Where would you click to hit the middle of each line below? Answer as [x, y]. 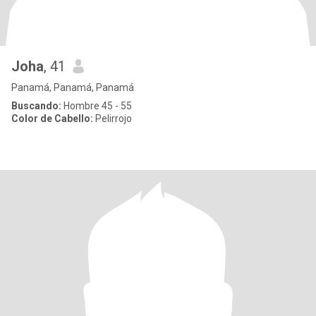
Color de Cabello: [52, 119]
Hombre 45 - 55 [97, 106]
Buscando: [36, 106]
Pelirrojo [113, 119]
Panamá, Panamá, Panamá [73, 87]
